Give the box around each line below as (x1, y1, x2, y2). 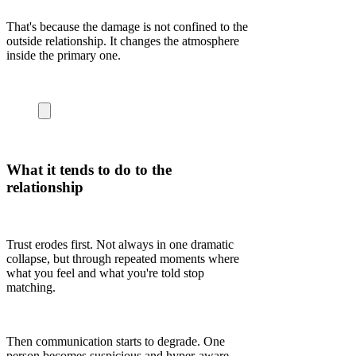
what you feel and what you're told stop (6, 266, 204, 281)
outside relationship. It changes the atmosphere (6, 34, 239, 48)
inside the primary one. (6, 48, 121, 63)
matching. (6, 281, 56, 295)
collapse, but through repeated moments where (6, 252, 239, 266)
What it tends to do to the (6, 161, 172, 178)
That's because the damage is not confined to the (6, 20, 248, 34)
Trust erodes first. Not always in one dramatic (6, 238, 234, 252)
